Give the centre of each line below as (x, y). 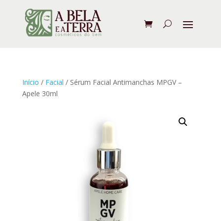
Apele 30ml (40, 93)
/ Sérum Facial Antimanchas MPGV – (123, 82)
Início (30, 82)
